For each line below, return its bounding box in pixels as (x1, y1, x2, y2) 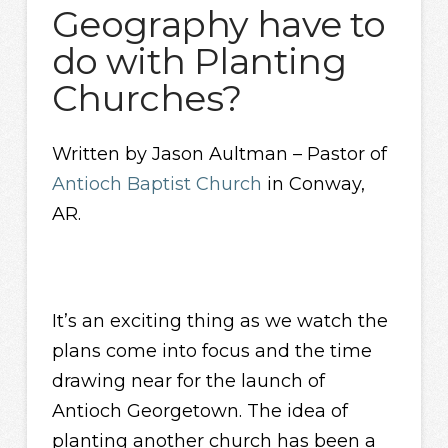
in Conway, (261, 173, 365, 196)
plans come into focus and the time (51, 340, 372, 363)
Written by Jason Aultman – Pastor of (51, 143, 387, 166)
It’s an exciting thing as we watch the (51, 310, 388, 333)
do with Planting (51, 38, 347, 83)
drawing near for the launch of (51, 370, 325, 393)
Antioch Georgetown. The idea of (51, 400, 348, 423)
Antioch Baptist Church (51, 173, 262, 196)
